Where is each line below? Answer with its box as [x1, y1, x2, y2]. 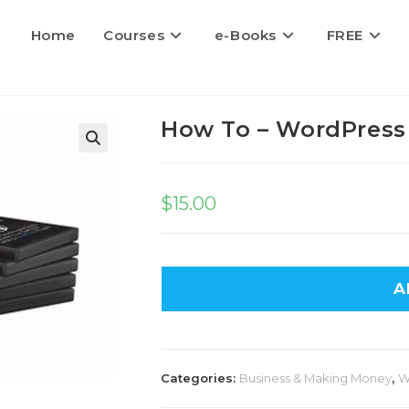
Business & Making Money [239, 371, 392, 385]
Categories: [161, 371, 239, 385]
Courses [102, 26, 165, 44]
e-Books [214, 26, 277, 44]
